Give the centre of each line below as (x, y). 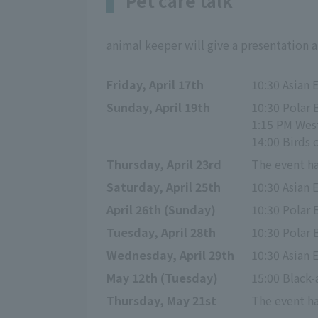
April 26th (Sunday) (161, 209)
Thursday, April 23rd (164, 164)
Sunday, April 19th (158, 107)
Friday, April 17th (155, 84)
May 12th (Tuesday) (162, 277)
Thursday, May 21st (161, 300)
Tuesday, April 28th (161, 232)
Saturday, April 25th (164, 186)
